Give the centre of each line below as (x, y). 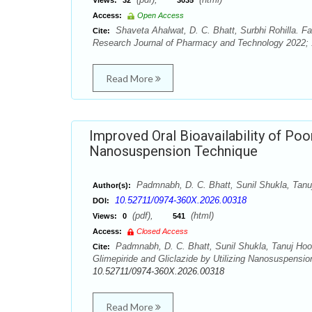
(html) (201, 216)
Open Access (161, 15)
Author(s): (112, 185)
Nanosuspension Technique (173, 151)
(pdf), (151, 216)
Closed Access (162, 231)
